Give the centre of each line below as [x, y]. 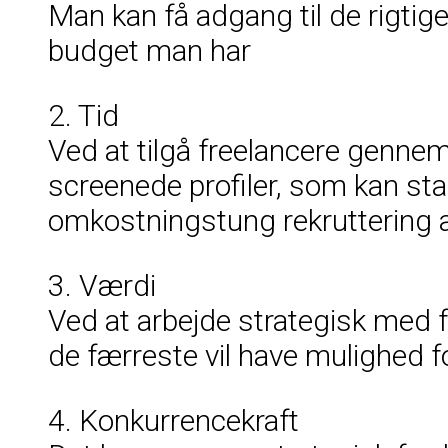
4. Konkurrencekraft [173, 420]
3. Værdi [102, 285]
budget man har [149, 50]
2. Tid [83, 115]
